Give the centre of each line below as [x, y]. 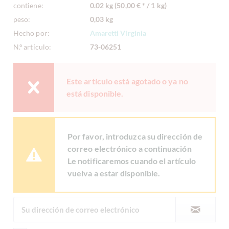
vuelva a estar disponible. [114, 173]
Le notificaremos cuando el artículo [132, 161]
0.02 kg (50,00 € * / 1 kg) [128, 6]
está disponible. [95, 94]
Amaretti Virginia [118, 33]
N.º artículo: [32, 47]
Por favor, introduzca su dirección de [135, 136]
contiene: [28, 6]
